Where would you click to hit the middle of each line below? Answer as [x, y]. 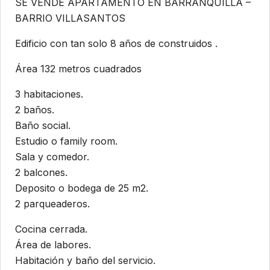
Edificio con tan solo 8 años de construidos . [116, 44]
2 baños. [35, 110]
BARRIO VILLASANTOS [70, 18]
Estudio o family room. [66, 141]
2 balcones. [41, 173]
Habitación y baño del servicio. [85, 261]
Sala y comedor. [52, 157]
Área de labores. [53, 245]
